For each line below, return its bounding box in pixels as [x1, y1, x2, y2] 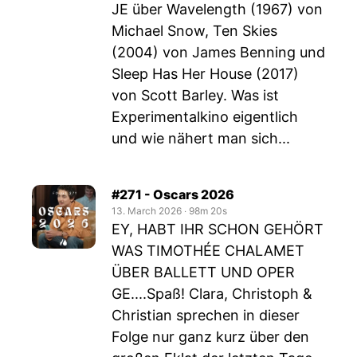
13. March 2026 [112, 205, 182, 217]
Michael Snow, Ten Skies [112, 22, 277, 39]
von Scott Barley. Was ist [112, 87, 279, 104]
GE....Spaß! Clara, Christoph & [112, 285, 312, 302]
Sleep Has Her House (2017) [112, 65, 299, 82]
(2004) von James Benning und [112, 44, 325, 61]
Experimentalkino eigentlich [112, 108, 298, 125]
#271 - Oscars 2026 [112, 186, 234, 202]
